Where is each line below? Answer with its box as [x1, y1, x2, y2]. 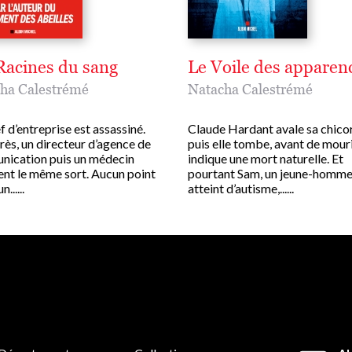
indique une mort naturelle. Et [188, 151, 343, 167]
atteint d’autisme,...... [188, 181, 294, 196]
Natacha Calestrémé [188, 81, 313, 98]
